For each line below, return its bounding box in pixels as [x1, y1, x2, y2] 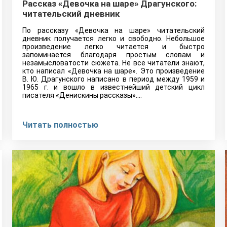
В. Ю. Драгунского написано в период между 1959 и [22, 75, 205, 83]
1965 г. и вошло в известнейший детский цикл [22, 83, 205, 91]
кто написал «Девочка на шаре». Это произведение [22, 67, 205, 75]
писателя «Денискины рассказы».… [22, 91, 142, 99]
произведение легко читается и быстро [22, 43, 205, 51]
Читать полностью [22, 120, 98, 130]
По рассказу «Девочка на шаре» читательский [22, 26, 205, 34]
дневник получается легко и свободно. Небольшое [22, 34, 205, 43]
